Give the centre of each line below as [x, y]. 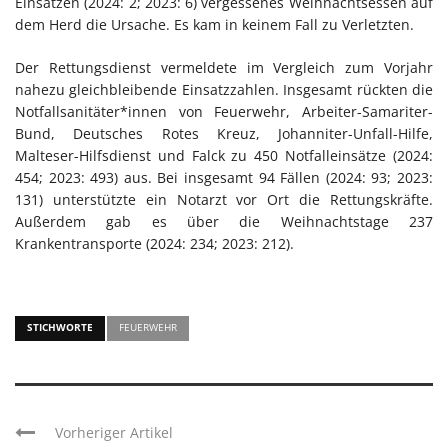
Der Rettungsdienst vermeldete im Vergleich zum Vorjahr [224, 67]
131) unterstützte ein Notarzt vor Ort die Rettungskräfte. [224, 199]
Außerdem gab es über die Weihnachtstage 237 [224, 221]
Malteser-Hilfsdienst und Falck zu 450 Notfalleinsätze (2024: [224, 155]
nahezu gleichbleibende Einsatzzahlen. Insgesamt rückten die [224, 89]
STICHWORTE [60, 326]
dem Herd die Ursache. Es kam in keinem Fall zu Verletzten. [214, 24]
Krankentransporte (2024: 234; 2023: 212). [154, 243]
